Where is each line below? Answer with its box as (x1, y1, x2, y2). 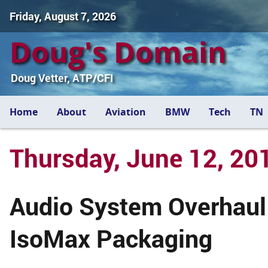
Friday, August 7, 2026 (10, 9, 116, 23)
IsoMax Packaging (10, 221, 212, 254)
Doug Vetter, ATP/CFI (10, 71, 113, 85)
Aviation (105, 105, 146, 118)
